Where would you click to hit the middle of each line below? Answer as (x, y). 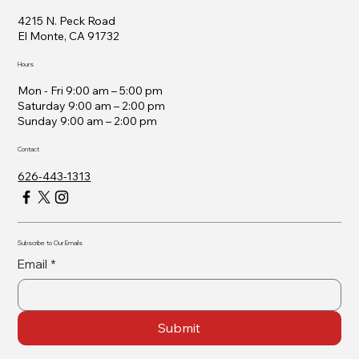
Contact (29, 149)
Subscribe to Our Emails (50, 242)
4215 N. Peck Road (67, 21)
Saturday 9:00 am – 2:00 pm (92, 106)
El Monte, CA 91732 (69, 36)
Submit (179, 327)
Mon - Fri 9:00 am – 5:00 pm (91, 91)
